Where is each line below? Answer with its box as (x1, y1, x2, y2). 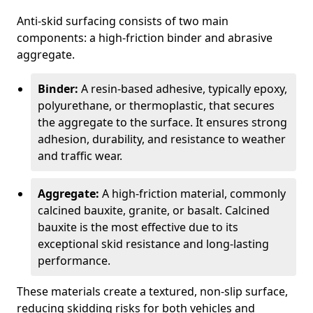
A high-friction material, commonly (99, 186, 286, 201)
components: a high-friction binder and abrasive (17, 30, 272, 45)
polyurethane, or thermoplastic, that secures (38, 98, 275, 113)
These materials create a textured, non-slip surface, (17, 284, 288, 299)
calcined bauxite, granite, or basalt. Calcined (38, 203, 270, 218)
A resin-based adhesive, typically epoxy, (81, 81, 287, 96)
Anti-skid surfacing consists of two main (17, 13, 228, 29)
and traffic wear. (38, 148, 122, 163)
